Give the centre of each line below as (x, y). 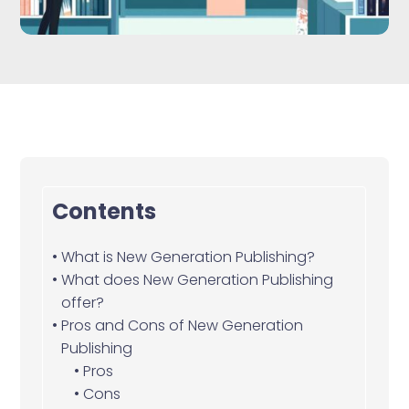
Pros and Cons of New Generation (182, 325)
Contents (105, 211)
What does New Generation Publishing (197, 279)
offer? (82, 302)
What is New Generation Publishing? (188, 257)
